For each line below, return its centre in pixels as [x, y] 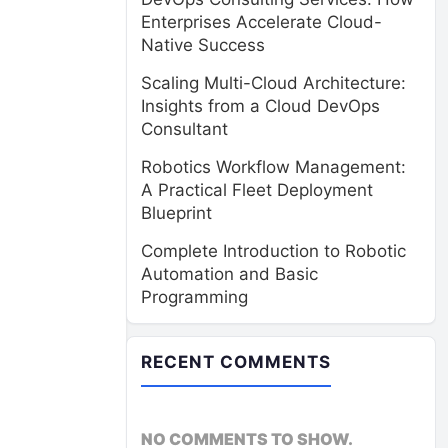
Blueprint [176, 213]
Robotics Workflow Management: [273, 167]
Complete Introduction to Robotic [273, 251]
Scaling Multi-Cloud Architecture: [273, 83]
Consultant [184, 129]
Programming [194, 297]
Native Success [203, 45]
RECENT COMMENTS [236, 362]
